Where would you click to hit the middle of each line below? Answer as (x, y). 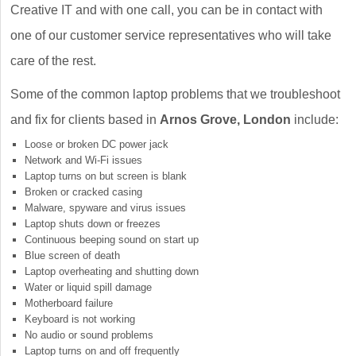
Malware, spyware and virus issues (105, 208)
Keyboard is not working (80, 319)
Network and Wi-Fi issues (83, 161)
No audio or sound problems (89, 335)
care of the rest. (53, 61)
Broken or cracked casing (83, 192)
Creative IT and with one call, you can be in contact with (166, 10)
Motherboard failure (69, 304)
